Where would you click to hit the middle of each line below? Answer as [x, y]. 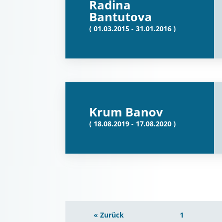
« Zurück [109, 215]
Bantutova [121, 17]
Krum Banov [126, 112]
